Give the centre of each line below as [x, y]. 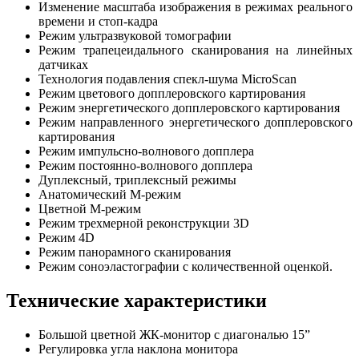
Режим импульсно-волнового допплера [146, 151]
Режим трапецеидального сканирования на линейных [196, 50]
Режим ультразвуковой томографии [135, 35]
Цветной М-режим [90, 208]
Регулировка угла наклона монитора [138, 349]
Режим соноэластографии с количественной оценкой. [186, 266]
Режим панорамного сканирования [135, 252]
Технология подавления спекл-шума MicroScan [167, 79]
